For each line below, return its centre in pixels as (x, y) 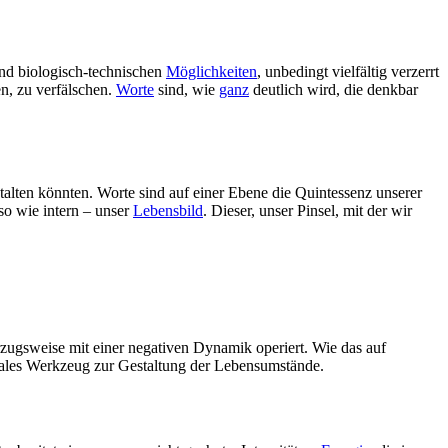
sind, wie (186, 90)
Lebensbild (168, 211)
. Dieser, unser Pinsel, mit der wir (307, 211)
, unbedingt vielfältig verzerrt (348, 72)
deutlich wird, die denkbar (333, 90)
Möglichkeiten (211, 72)
